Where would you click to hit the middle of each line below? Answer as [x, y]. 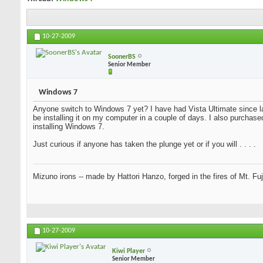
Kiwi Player [129, 251]
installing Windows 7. [69, 127]
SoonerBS [122, 57]
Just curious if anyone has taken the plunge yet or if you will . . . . [144, 144]
